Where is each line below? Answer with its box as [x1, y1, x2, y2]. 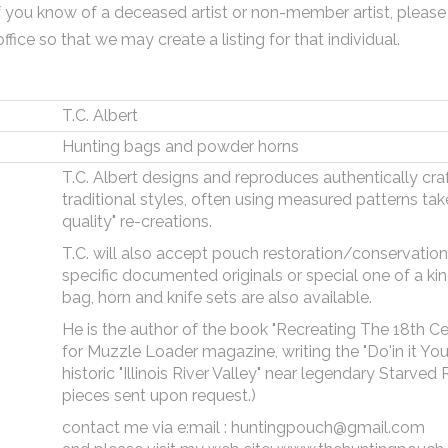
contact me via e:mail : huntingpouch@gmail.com [61, 418, 425, 437]
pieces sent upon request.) [61, 386, 256, 405]
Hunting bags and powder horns [61, 137, 299, 156]
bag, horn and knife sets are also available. [61, 288, 372, 307]
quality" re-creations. [61, 212, 212, 231]
